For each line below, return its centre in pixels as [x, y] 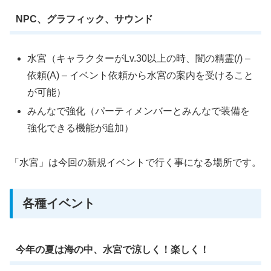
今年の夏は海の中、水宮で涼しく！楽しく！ [112, 249]
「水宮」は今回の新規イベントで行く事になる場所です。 [135, 163]
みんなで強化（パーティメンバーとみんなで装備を [139, 111]
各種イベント [59, 203]
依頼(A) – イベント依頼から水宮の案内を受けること [141, 76]
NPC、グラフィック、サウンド [84, 19]
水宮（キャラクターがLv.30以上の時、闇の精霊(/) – [139, 59]
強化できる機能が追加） [81, 128]
